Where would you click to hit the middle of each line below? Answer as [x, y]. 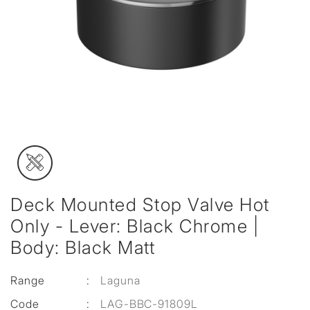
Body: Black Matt [83, 247]
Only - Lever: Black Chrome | [135, 226]
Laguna [120, 280]
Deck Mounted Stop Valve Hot [140, 204]
